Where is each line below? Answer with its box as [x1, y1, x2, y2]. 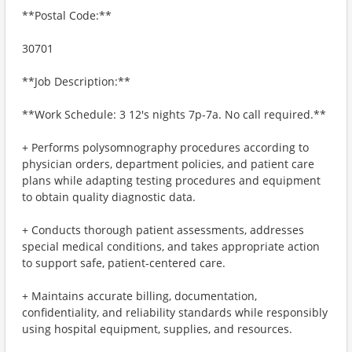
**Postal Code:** [22, 8, 112, 23]
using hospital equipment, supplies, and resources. [22, 321, 292, 336]
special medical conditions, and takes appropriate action [22, 239, 320, 254]
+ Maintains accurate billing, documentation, [22, 288, 257, 303]
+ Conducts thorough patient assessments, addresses [22, 222, 304, 237]
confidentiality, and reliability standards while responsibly [22, 305, 328, 320]
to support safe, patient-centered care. [22, 255, 225, 270]
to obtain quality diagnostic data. [22, 189, 196, 204]
